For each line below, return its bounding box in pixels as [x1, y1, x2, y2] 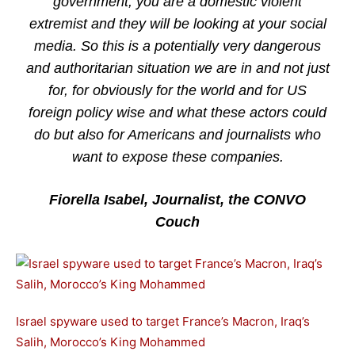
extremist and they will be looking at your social [29, 16, 326, 32]
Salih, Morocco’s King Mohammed [16, 334, 205, 349]
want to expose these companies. [71, 149, 284, 165]
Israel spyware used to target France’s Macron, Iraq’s [16, 314, 310, 329]
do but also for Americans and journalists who [34, 127, 321, 143]
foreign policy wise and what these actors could [29, 105, 326, 120]
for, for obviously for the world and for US [48, 82, 307, 98]
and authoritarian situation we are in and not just [25, 60, 330, 76]
